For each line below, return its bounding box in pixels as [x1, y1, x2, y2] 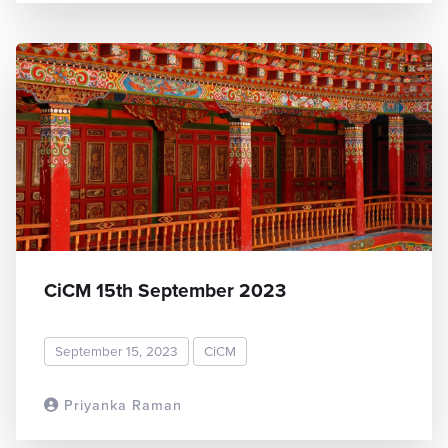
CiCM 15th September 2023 [44, 276, 286, 305]
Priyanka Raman [59, 394, 182, 416]
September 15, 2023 [55, 340, 178, 361]
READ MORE [328, 394, 404, 414]
